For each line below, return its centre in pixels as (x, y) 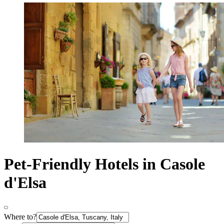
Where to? (20, 216)
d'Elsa (25, 183)
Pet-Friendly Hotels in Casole (104, 164)
